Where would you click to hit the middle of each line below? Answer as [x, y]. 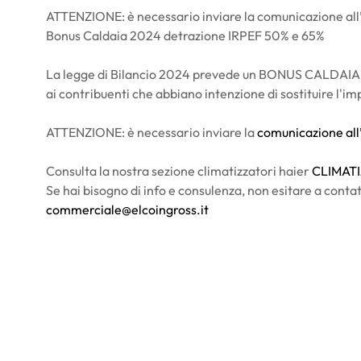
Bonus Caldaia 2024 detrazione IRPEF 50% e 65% [185, 35]
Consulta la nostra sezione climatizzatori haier [178, 170]
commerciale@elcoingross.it [127, 209]
